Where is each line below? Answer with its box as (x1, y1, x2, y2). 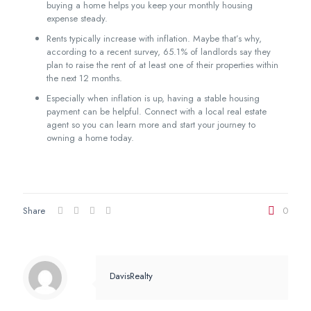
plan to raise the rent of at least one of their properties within (46, 58, 278, 72)
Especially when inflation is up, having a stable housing (46, 92, 260, 105)
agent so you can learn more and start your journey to (46, 118, 255, 131)
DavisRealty (110, 269, 153, 283)
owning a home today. (46, 131, 134, 144)
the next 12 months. (46, 72, 122, 85)
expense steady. (46, 12, 108, 25)
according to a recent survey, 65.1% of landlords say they (46, 45, 271, 58)
